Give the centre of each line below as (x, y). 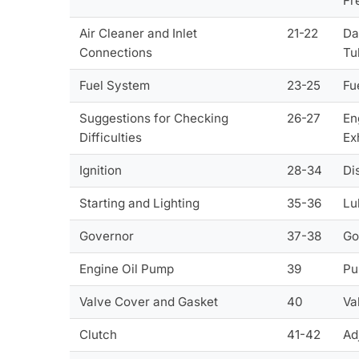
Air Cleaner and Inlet (139, 33)
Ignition (101, 170)
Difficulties (111, 137)
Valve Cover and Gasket (149, 301)
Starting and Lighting (140, 203)
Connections (116, 52)
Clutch (99, 334)
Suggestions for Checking (154, 118)
